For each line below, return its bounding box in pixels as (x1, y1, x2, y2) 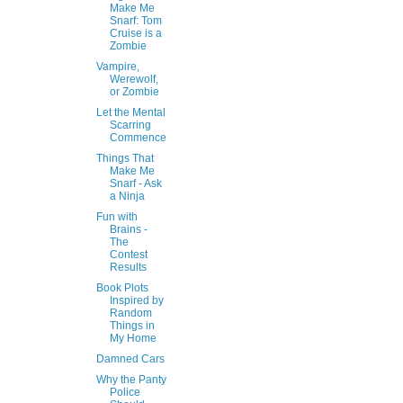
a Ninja (109, 190, 145, 203)
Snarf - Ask (109, 177, 162, 191)
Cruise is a (109, 27, 162, 40)
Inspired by (109, 294, 164, 308)
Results (109, 261, 147, 274)
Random (109, 307, 152, 320)
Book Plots (95, 282, 148, 295)
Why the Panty (95, 373, 166, 387)
